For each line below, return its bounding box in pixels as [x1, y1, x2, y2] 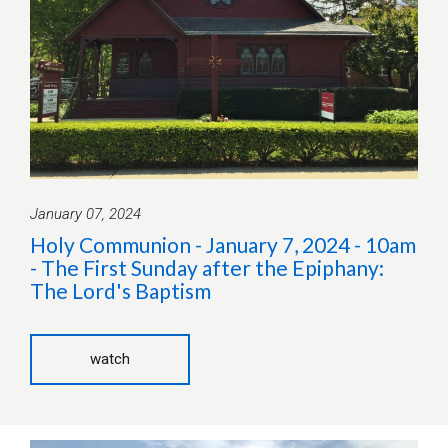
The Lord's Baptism [30, 278, 211, 304]
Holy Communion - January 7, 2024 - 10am [30, 232, 416, 258]
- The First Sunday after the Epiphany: [30, 255, 384, 281]
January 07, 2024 [30, 205, 141, 224]
